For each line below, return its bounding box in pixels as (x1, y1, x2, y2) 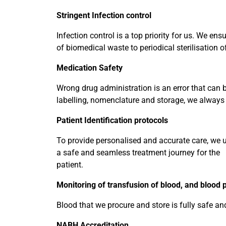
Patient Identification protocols (56, 115, 168, 125)
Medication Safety (56, 63, 123, 73)
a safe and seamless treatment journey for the (56, 147, 220, 157)
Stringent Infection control (56, 10, 151, 20)
